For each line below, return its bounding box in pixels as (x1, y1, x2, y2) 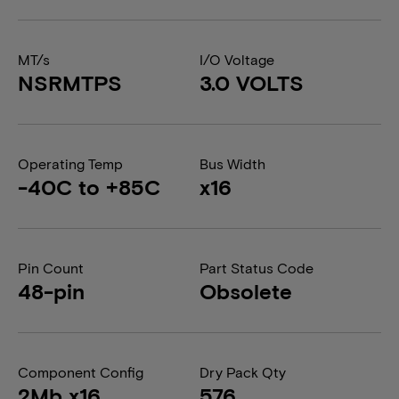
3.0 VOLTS (199, 69, 304, 95)
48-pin (18, 278, 85, 304)
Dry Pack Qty (199, 363, 286, 380)
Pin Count (18, 259, 84, 276)
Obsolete (199, 278, 292, 304)
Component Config (18, 363, 143, 380)
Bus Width (199, 155, 265, 172)
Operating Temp (18, 155, 123, 172)
